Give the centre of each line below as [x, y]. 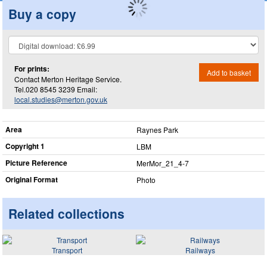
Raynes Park [157, 130]
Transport [67, 250]
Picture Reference [36, 163]
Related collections [66, 213]
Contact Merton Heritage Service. [68, 79]
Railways [200, 250]
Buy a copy [42, 13]
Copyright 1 [25, 146]
